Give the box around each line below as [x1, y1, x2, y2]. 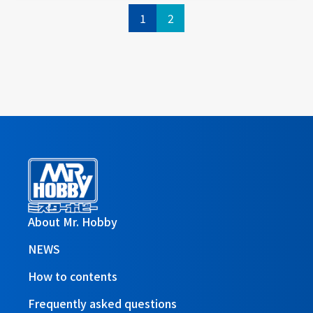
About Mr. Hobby [28, 212, 117, 230]
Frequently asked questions [28, 294, 177, 312]
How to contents [28, 267, 117, 284]
